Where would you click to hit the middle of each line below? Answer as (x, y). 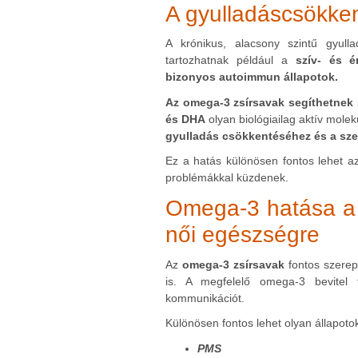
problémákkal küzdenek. (227, 178)
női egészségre (243, 235)
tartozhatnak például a (231, 60)
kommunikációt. (205, 298)
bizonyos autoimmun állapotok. (252, 77)
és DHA (185, 119)
